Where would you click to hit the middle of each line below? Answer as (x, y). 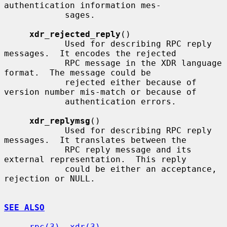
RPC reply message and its (34, 149)
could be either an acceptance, (34, 169)
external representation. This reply (95, 159)
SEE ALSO (24, 207)
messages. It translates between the (95, 140)
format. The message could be (78, 72)
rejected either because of (34, 82)
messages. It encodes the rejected (90, 53)
